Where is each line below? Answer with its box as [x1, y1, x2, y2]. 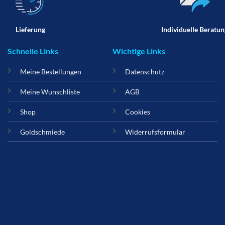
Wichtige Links [113, 46, 165, 56]
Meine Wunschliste [20, 87, 80, 96]
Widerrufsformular [125, 128, 185, 137]
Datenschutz [125, 67, 164, 76]
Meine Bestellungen [20, 67, 82, 76]
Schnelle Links [8, 46, 59, 56]
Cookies [125, 107, 150, 117]
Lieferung [15, 25, 45, 34]
